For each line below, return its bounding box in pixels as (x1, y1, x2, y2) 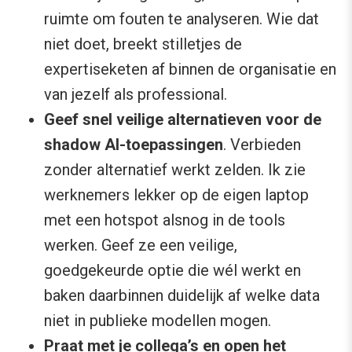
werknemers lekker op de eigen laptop (44, 185, 309, 205)
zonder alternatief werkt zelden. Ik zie (44, 160, 306, 180)
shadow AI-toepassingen (44, 135, 223, 155)
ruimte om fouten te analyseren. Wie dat (44, 9, 319, 29)
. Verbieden (223, 135, 301, 155)
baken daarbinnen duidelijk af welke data (44, 286, 320, 306)
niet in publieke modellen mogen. (44, 311, 271, 331)
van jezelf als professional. (44, 85, 227, 104)
